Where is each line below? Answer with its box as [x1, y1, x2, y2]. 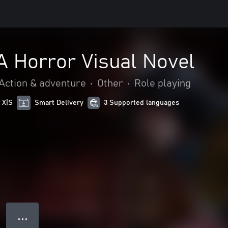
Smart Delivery [35, 99, 84, 106]
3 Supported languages [104, 99, 180, 106]
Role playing [134, 78, 191, 89]
